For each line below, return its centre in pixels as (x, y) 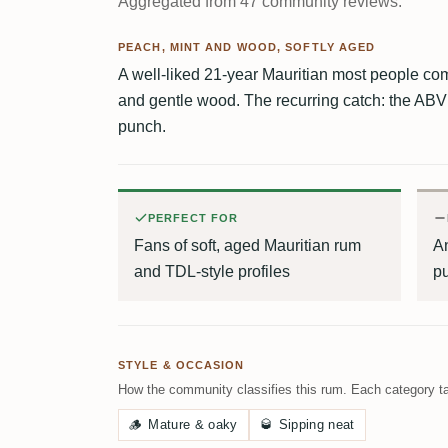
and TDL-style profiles (212, 271)
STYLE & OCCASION (181, 364)
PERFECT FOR (193, 217)
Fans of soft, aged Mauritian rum (247, 245)
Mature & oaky (193, 424)
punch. (142, 126)
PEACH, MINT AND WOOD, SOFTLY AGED (247, 46)
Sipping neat (316, 424)
